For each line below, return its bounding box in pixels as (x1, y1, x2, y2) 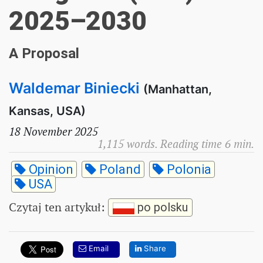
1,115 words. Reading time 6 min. (97, 136, 254, 151)
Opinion (26, 161, 73, 177)
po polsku (134, 200, 188, 214)
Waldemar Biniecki (9, 79, 140, 97)
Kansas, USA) (9, 103, 86, 118)
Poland (96, 161, 141, 177)
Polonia (164, 161, 211, 177)
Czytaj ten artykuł (9, 199, 101, 215)
